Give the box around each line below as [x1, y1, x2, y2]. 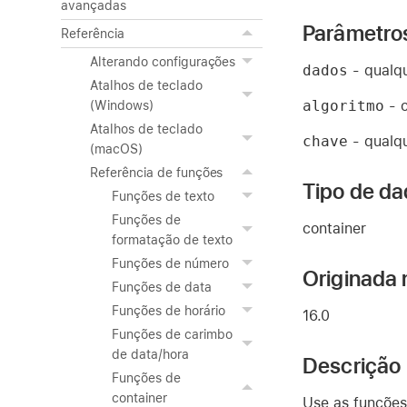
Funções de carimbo [112, 327, 233, 342]
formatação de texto [112, 233, 233, 247]
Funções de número [112, 256, 229, 271]
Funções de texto [112, 189, 214, 203]
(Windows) [90, 98, 154, 113]
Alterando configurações [90, 55, 236, 69]
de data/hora [112, 347, 189, 362]
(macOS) [90, 142, 143, 156]
